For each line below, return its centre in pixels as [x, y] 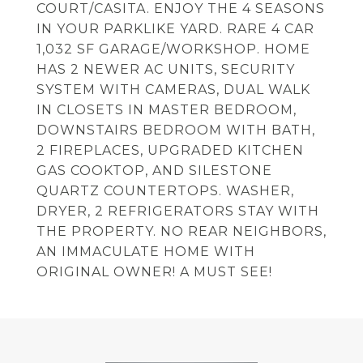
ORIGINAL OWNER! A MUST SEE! [154, 272]
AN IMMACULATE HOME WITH [146, 252]
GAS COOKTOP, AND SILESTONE [154, 171]
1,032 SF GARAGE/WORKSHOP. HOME [173, 49]
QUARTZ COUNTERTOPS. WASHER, [165, 191]
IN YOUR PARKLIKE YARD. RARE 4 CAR [175, 29]
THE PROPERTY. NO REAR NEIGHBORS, [181, 231]
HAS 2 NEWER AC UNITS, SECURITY [166, 69]
